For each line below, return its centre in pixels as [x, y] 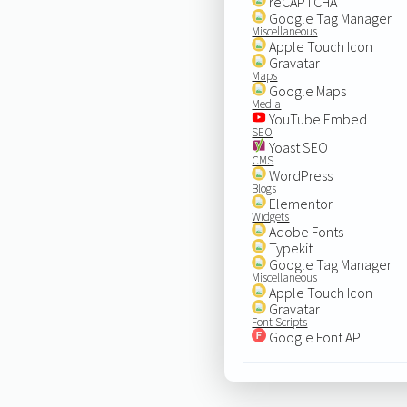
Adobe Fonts [305, 231]
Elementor [300, 203]
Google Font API [315, 337]
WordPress [300, 175]
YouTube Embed [317, 119]
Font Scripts [280, 322]
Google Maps [307, 90]
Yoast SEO [298, 147]
